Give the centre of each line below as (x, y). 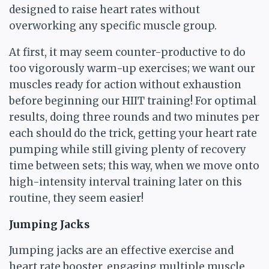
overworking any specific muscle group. (113, 26)
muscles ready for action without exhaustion (125, 85)
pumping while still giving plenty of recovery (128, 150)
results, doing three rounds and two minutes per (134, 117)
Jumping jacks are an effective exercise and (121, 250)
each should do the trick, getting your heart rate (133, 133)
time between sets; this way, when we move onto (134, 166)
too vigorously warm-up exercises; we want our (132, 68)
